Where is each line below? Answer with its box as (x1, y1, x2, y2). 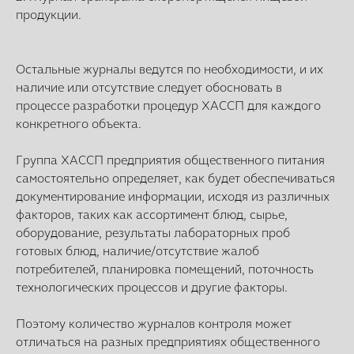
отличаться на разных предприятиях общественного (16, 334, 320, 349)
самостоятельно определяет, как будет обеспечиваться (16, 171, 335, 186)
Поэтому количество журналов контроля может (16, 316, 292, 331)
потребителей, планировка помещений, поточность (16, 262, 314, 277)
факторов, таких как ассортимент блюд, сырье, (16, 207, 288, 222)
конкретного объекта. (16, 116, 141, 131)
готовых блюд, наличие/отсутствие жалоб (16, 243, 259, 258)
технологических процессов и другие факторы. (16, 280, 288, 295)
